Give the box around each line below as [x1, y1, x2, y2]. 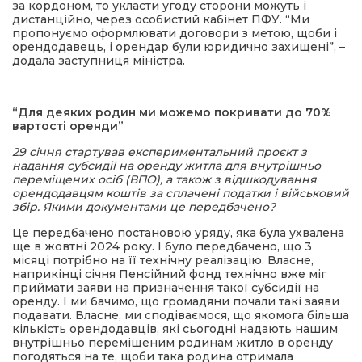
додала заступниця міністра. [12, 53, 188, 68]
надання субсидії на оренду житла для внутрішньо [12, 158, 321, 173]
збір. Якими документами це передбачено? [12, 200, 276, 214]
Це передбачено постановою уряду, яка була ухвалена [12, 225, 344, 240]
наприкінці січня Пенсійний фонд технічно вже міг [12, 267, 326, 281]
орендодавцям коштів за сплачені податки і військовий [12, 186, 349, 200]
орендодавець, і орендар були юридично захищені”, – [12, 40, 345, 54]
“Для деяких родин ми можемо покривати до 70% [12, 105, 331, 120]
